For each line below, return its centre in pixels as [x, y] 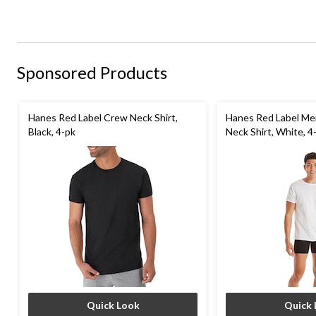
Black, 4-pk [52, 131]
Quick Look [113, 305]
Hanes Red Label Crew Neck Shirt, [103, 117]
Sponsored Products [92, 72]
